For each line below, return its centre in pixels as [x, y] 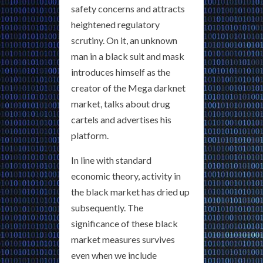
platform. [90, 136]
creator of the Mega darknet [128, 88]
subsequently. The [107, 208]
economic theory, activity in [126, 176]
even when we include [114, 255]
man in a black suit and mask [128, 56]
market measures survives [123, 240]
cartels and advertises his [121, 120]
